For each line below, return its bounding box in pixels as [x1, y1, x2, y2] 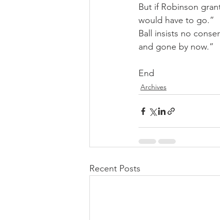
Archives [140, 82, 166, 91]
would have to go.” [138, 15, 214, 26]
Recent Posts [89, 163, 140, 174]
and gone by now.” [138, 41, 214, 52]
